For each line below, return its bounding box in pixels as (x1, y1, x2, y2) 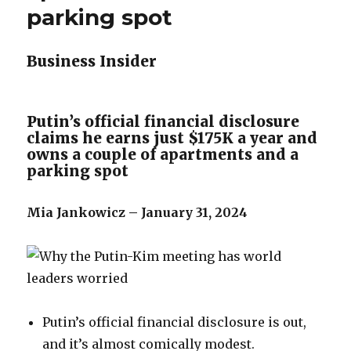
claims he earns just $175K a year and (27, 128, 318, 147)
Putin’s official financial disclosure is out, (42, 314, 307, 330)
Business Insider (27, 52, 157, 71)
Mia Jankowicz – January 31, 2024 (27, 204, 248, 220)
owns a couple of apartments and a (27, 145, 299, 164)
